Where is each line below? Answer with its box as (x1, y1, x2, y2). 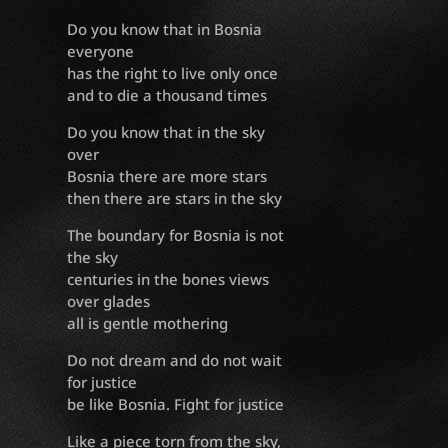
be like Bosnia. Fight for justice (67, 394, 285, 415)
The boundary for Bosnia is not (67, 225, 285, 246)
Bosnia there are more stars (67, 166, 268, 187)
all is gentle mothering (67, 313, 229, 334)
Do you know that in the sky (67, 122, 266, 143)
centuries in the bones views (67, 269, 270, 290)
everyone (67, 41, 135, 62)
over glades (67, 291, 151, 312)
